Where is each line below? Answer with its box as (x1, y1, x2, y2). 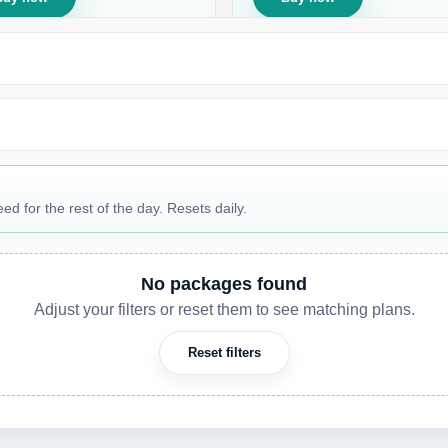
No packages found (141, 274, 307, 295)
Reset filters (187, 345, 261, 361)
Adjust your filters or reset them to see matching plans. (33, 300, 415, 318)
